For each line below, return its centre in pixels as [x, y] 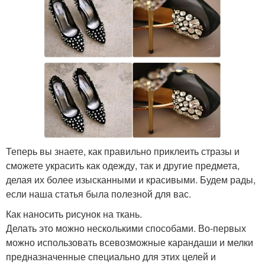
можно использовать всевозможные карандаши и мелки [130, 242]
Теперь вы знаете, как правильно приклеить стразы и [123, 151]
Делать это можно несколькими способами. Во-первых [126, 228]
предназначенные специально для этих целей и [111, 256]
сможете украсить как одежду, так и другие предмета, [123, 165]
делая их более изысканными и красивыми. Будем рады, [131, 180]
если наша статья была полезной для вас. [98, 194]
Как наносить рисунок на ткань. [74, 214]
